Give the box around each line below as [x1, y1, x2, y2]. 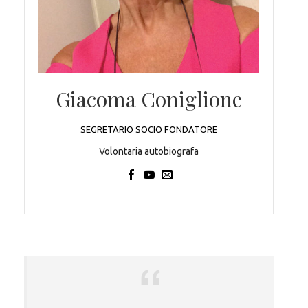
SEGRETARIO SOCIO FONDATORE [80, 124, 217, 135]
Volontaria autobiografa [99, 146, 199, 157]
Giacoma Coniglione [56, 85, 242, 113]
